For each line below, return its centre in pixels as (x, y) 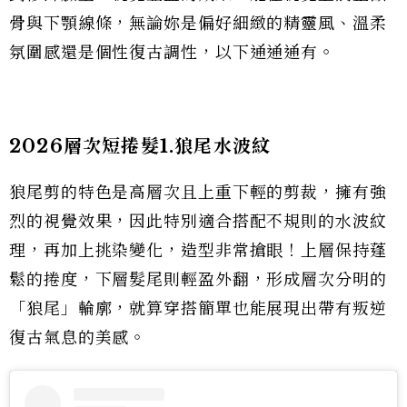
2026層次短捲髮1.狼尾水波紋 (140, 146)
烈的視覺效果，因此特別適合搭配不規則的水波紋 (198, 221)
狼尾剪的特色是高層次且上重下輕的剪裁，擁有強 (198, 192)
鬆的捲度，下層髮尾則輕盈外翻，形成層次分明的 (198, 279)
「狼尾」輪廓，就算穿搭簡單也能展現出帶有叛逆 (198, 308)
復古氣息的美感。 (78, 338)
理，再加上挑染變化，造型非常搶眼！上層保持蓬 (198, 250)
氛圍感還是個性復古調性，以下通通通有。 (173, 52)
